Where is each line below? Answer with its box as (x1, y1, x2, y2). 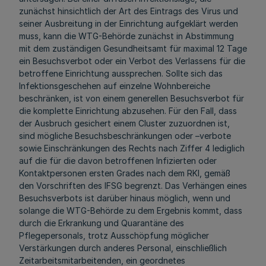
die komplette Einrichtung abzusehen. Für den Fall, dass (19, 106, 237, 116)
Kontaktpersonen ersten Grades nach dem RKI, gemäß (19, 168, 230, 178)
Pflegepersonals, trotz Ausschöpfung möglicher (19, 230, 209, 240)
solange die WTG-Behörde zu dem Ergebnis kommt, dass (19, 205, 242, 216)
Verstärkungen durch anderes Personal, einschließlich (19, 243, 227, 253)
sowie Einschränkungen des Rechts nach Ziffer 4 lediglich (19, 143, 245, 153)
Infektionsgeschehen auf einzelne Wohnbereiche (19, 81, 210, 91)
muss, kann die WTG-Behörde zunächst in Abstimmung (19, 31, 234, 41)
